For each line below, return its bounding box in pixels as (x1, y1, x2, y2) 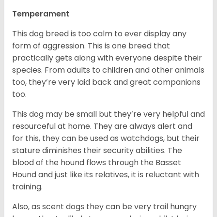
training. (12, 181, 45, 193)
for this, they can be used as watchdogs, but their (12, 133, 200, 144)
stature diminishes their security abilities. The (12, 145, 182, 156)
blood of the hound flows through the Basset (12, 157, 181, 169)
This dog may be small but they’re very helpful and (12, 108, 205, 120)
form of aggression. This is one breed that (12, 40, 170, 52)
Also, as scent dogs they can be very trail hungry (12, 201, 197, 213)
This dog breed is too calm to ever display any (12, 28, 186, 40)
